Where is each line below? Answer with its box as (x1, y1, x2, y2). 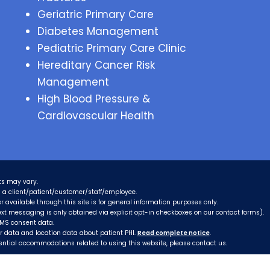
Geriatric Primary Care (37, 7, 154, 22)
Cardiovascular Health (37, 108, 154, 123)
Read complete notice (137, 228, 210, 237)
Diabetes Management (37, 24, 159, 39)
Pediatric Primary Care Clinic (37, 41, 186, 55)
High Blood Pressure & (37, 92, 150, 106)
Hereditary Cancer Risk (37, 58, 155, 72)
